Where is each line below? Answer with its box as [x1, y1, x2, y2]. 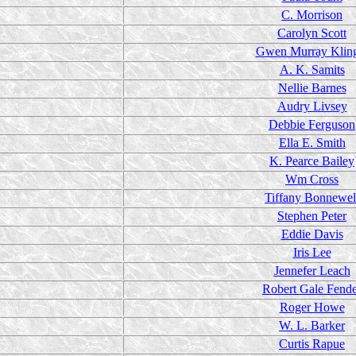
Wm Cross [285, 172, 339, 186]
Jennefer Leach [273, 264, 350, 277]
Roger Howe [279, 300, 345, 314]
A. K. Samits [279, 63, 345, 76]
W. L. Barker [279, 319, 345, 332]
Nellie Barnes [277, 81, 346, 95]
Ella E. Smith [278, 136, 346, 149]
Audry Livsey [277, 99, 347, 113]
